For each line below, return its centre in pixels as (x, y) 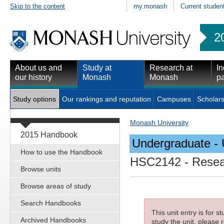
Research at (171, 67)
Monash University (159, 122)
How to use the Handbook (61, 152)
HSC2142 (155, 162)
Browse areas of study (56, 186)
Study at (97, 67)
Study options (34, 99)
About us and (38, 67)
